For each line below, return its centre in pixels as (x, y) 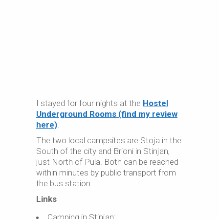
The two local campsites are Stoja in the (109, 140)
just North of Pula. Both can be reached (107, 162)
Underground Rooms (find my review (107, 114)
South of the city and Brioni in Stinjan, (103, 151)
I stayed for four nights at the (89, 103)
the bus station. (64, 183)
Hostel (155, 103)
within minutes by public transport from (106, 173)
